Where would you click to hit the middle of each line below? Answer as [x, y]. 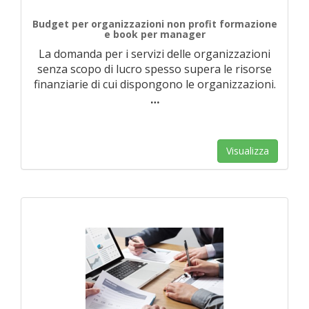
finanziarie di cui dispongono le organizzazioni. [154, 84]
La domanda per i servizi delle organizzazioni [154, 54]
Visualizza [248, 151]
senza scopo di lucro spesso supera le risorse [154, 69]
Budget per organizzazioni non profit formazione [154, 24]
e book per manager [154, 34]
